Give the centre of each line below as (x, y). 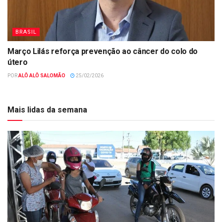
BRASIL (26, 32)
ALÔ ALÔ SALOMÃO (42, 75)
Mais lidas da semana (47, 110)
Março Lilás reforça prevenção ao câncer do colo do (103, 51)
